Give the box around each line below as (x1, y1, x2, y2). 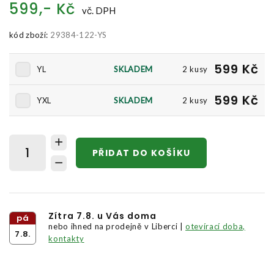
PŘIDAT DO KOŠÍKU (92, 147, 191, 159)
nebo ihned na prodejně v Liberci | (48, 221, 186, 231)
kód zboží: (9, 30, 48, 40)
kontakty (48, 234, 84, 243)
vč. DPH (81, 5, 116, 16)
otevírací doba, (185, 221, 245, 231)
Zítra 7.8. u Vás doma (48, 210, 157, 222)
